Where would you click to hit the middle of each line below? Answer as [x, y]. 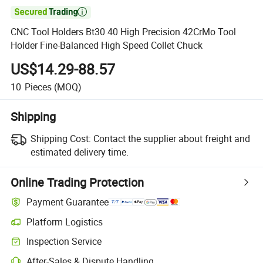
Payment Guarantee [68, 202]
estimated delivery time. [79, 152]
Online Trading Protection [77, 182]
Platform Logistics [65, 222]
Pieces [38, 87]
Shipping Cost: [60, 138]
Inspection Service [64, 242]
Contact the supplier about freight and [171, 138]
